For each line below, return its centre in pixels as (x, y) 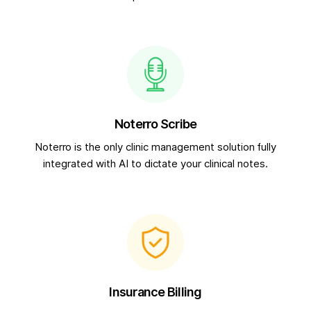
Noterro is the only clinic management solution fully (155, 147)
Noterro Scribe (155, 124)
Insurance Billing (155, 292)
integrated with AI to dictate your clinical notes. (155, 163)
